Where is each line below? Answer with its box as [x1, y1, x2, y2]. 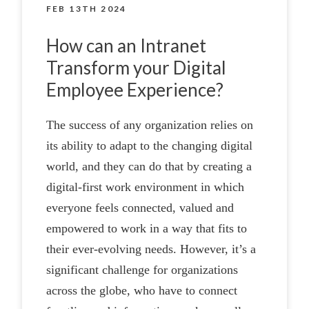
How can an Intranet [46, 34, 206, 57]
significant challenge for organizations [46, 262, 238, 277]
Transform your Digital [46, 56, 226, 79]
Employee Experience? [46, 78, 223, 101]
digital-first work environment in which [46, 179, 244, 194]
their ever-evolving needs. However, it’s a [46, 241, 256, 256]
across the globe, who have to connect [46, 283, 237, 297]
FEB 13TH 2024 [46, 3, 127, 14]
